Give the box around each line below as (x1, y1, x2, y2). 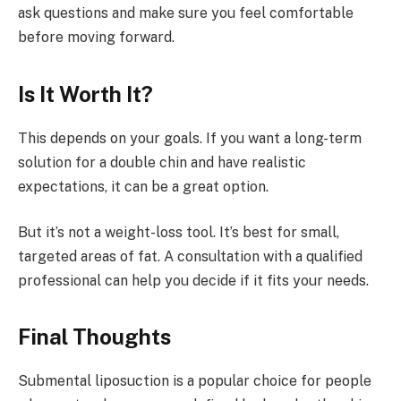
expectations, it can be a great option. (18, 177, 269, 195)
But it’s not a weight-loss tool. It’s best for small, (18, 224, 339, 242)
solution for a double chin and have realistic (18, 153, 306, 171)
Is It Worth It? (18, 81, 153, 107)
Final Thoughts (18, 324, 171, 350)
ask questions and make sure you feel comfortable (18, 4, 354, 22)
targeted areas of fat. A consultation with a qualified (18, 248, 363, 266)
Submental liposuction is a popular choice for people (18, 372, 371, 390)
